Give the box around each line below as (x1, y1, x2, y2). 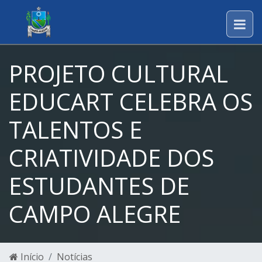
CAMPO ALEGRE (9, 198, 181, 230)
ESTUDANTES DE (9, 170, 189, 202)
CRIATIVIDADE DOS (9, 142, 214, 174)
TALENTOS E (9, 113, 142, 146)
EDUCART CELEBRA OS (9, 85, 253, 118)
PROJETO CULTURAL (9, 57, 228, 89)
